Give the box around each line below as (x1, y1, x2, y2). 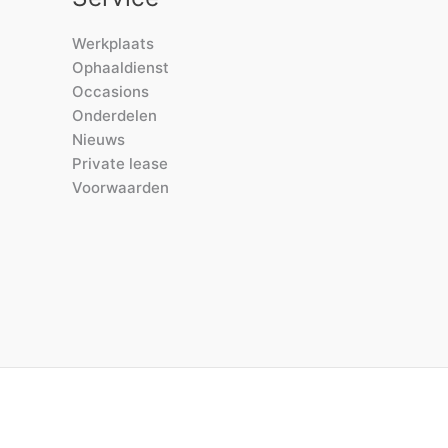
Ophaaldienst (72, 57, 169, 77)
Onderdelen (72, 105, 157, 125)
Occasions (72, 81, 149, 101)
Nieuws (72, 129, 125, 149)
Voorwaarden (72, 177, 169, 197)
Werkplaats (72, 33, 154, 53)
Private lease (72, 153, 168, 173)
